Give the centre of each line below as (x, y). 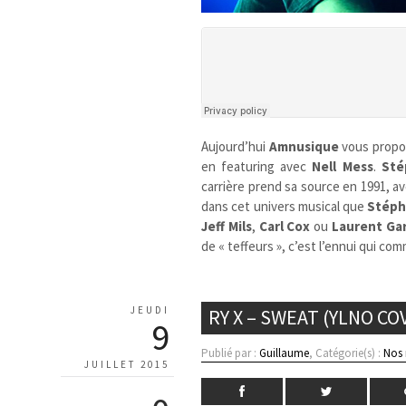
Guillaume (285, 353)
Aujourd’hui (235, 146)
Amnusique (304, 146)
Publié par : (231, 353)
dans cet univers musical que (285, 206)
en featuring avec (257, 166)
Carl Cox (285, 226)
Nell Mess (343, 166)
